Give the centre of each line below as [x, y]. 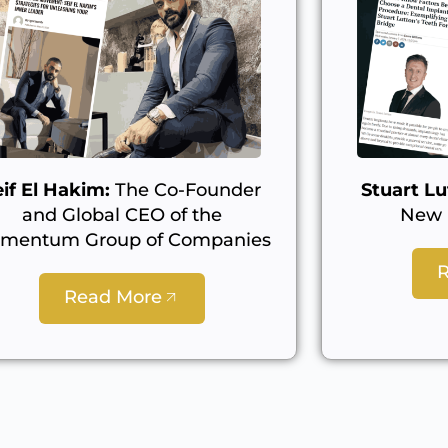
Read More [112, 296]
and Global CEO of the [121, 214]
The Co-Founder [186, 189]
